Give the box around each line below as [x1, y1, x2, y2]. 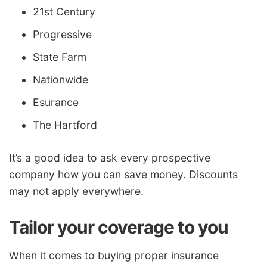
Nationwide [33, 73, 88, 86]
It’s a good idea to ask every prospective [9, 151, 210, 164]
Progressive [33, 27, 92, 41]
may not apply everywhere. [9, 185, 144, 198]
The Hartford [33, 118, 97, 131]
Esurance [33, 95, 79, 108]
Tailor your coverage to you [9, 216, 228, 238]
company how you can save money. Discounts [9, 168, 238, 181]
